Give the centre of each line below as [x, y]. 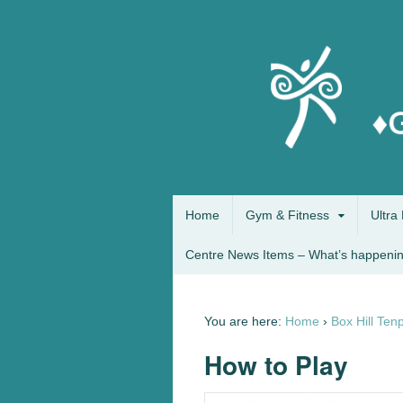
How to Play [276, 365]
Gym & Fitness [287, 215]
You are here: [243, 322]
